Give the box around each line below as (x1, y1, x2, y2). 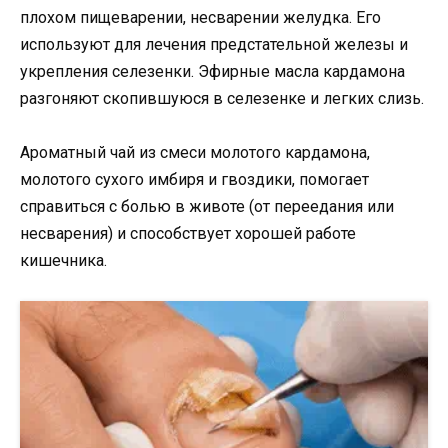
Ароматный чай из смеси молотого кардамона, (20, 142, 370, 162)
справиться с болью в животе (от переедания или (20, 196, 394, 216)
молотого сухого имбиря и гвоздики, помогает (20, 169, 369, 189)
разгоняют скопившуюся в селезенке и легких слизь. (20, 88, 424, 108)
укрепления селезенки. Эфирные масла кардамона (20, 61, 405, 81)
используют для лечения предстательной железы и (20, 34, 408, 54)
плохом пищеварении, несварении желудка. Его (20, 7, 381, 27)
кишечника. (20, 250, 107, 270)
